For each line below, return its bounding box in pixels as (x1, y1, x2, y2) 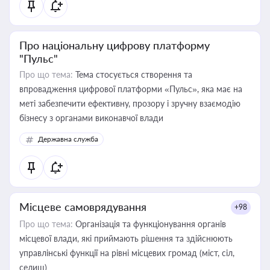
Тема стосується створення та (73, 69, 192, 80)
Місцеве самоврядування (19, 200, 146, 213)
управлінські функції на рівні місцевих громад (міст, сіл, (19, 248, 234, 258)
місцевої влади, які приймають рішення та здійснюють (19, 233, 233, 243)
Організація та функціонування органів (73, 219, 226, 229)
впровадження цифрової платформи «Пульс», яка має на (19, 84, 242, 94)
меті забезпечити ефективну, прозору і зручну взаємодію (19, 98, 240, 108)
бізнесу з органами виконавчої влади (19, 113, 163, 123)
